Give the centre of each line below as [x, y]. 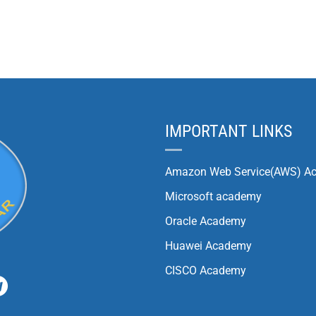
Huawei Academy [208, 246]
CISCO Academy [206, 271]
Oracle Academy [206, 221]
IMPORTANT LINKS [229, 131]
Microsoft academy [213, 196]
